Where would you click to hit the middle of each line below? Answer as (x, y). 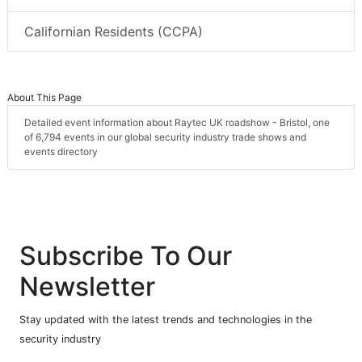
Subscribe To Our (126, 256)
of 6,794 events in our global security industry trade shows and (165, 137)
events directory (61, 152)
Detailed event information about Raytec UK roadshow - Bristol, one (177, 123)
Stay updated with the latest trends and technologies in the (166, 320)
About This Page (44, 98)
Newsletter (87, 287)
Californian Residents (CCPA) (114, 32)
